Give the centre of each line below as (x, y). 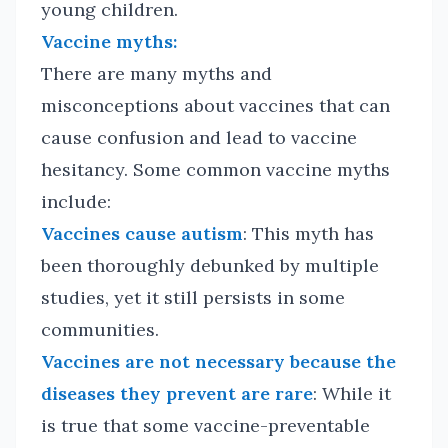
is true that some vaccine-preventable (205, 425)
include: (76, 201)
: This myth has (308, 233)
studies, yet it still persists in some (193, 297)
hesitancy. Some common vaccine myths (215, 169)
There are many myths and (156, 73)
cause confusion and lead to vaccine (199, 137)
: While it (352, 393)
